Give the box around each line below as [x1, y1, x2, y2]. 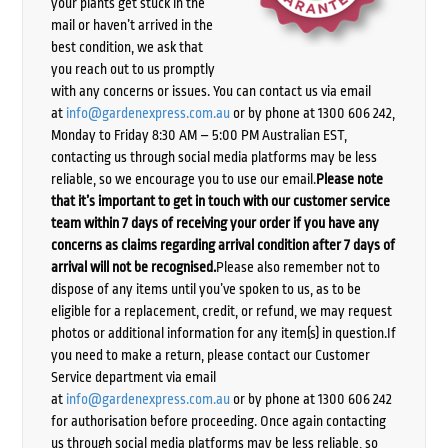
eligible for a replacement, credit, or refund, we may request [50, 302, 392, 319]
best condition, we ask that [50, 38, 203, 55]
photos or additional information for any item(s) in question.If [50, 324, 396, 341]
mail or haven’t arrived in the [50, 16, 213, 33]
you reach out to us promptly [50, 60, 215, 77]
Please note [315, 170, 383, 187]
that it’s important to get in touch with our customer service [50, 192, 390, 209]
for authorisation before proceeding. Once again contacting [50, 412, 386, 429]
